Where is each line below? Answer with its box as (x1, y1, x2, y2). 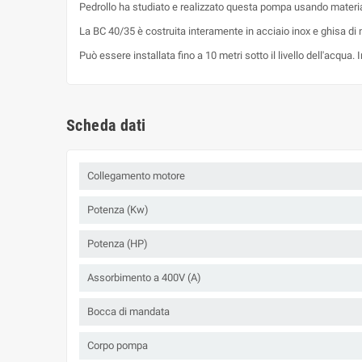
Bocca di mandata (87, 305, 170, 318)
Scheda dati (66, 116, 146, 136)
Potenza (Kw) (87, 204, 149, 217)
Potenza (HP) (87, 238, 148, 250)
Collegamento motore (87, 170, 185, 183)
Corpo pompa (87, 339, 148, 352)
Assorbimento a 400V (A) (87, 271, 201, 284)
